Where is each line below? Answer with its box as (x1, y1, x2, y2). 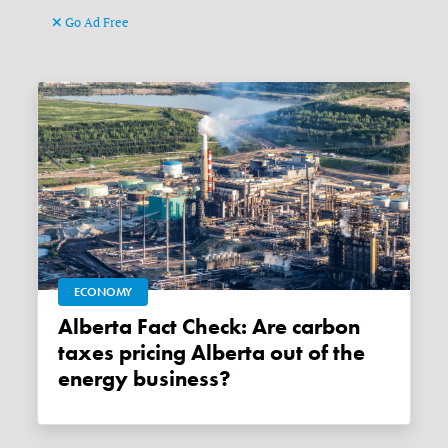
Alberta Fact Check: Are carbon (58, 313, 74, 342)
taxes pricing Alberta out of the (58, 339, 366, 368)
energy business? (58, 365, 232, 394)
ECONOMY (74, 284, 133, 301)
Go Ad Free (62, 14, 130, 31)
